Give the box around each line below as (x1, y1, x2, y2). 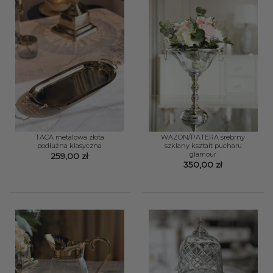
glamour (190, 149, 217, 158)
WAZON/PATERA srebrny (161, 132, 246, 141)
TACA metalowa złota (35, 132, 104, 141)
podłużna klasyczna (37, 141, 102, 150)
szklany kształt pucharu (164, 141, 242, 150)
